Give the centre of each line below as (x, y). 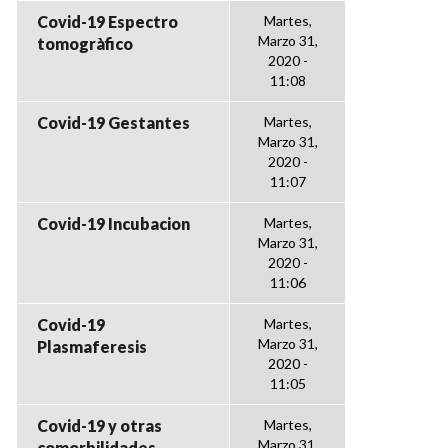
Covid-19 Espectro (107, 21)
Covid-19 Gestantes (113, 122)
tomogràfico (85, 43)
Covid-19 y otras (99, 425)
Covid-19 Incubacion (113, 223)
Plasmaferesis (92, 346)
